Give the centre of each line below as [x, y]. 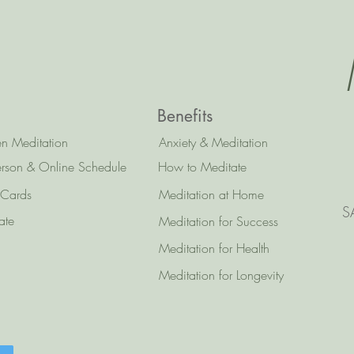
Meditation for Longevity [221, 275]
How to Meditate [202, 167]
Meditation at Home [211, 194]
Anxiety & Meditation [213, 142]
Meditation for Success [218, 221]
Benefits [185, 116]
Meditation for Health [214, 248]
